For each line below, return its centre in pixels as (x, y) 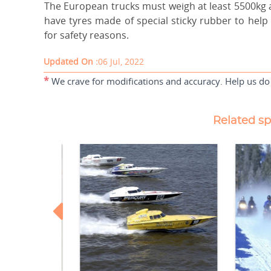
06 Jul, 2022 (121, 61)
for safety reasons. (87, 35)
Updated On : (71, 61)
